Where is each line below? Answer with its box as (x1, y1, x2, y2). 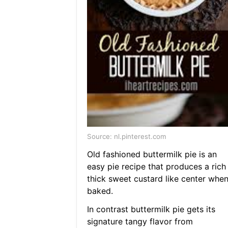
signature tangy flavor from (87, 216, 193, 227)
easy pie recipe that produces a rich (87, 161, 226, 172)
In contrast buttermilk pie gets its (87, 204, 215, 215)
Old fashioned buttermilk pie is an (87, 149, 217, 160)
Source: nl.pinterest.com (87, 132, 166, 141)
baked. (87, 186, 113, 196)
